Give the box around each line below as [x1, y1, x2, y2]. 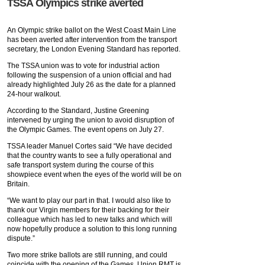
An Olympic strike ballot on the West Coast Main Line [7, 26, 176, 34]
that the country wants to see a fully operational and [7, 151, 172, 160]
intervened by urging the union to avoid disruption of [7, 116, 174, 124]
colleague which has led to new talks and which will [7, 215, 172, 224]
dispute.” [7, 234, 35, 243]
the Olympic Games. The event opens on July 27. [7, 125, 164, 134]
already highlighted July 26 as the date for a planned [7, 80, 176, 89]
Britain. [7, 180, 30, 188]
